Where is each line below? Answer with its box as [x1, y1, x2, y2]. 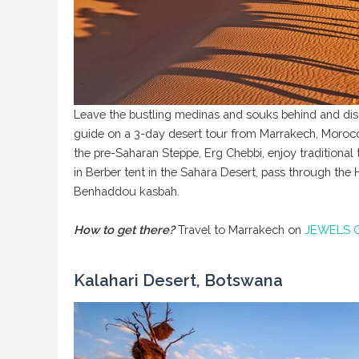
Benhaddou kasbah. [74, 184, 179, 199]
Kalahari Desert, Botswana [74, 271, 283, 291]
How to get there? [74, 223, 178, 237]
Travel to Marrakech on [178, 223, 301, 237]
